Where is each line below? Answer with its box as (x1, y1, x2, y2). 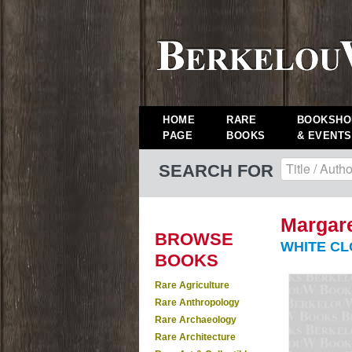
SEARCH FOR (159, 161, 273, 181)
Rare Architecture (155, 332, 236, 343)
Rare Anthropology (155, 297, 240, 308)
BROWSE (155, 229, 233, 249)
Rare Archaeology (155, 314, 236, 325)
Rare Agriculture (155, 280, 229, 291)
